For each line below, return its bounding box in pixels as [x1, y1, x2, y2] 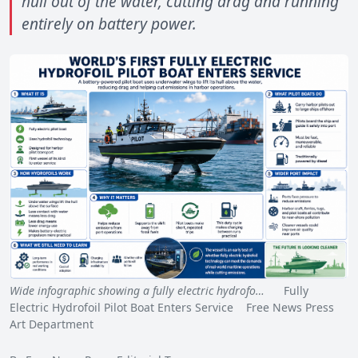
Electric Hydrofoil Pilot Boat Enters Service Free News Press [10, 300, 334, 316]
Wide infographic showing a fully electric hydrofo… [10, 283, 265, 299]
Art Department [10, 316, 93, 332]
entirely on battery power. [22, 13, 197, 35]
